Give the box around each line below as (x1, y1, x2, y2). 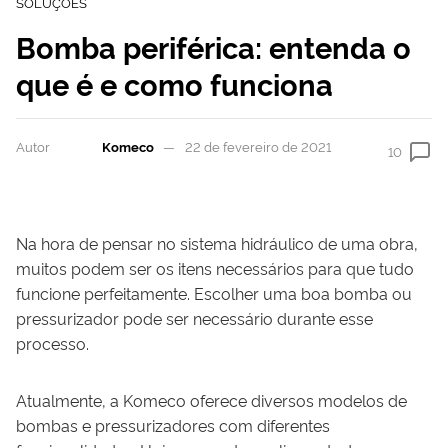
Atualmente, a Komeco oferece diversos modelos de (16, 388, 407, 411)
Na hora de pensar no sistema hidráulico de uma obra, (16, 231, 418, 254)
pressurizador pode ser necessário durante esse (16, 306, 373, 329)
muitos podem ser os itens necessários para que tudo (16, 256, 414, 279)
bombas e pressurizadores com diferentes (16, 413, 330, 436)
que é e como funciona (16, 62, 333, 103)
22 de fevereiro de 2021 (185, 137, 331, 156)
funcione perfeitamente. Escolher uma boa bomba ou (16, 281, 412, 304)
